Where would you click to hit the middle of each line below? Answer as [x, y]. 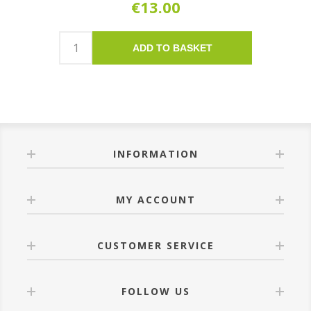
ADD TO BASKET [172, 48]
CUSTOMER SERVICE [155, 246]
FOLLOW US [155, 292]
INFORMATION [155, 154]
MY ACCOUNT [155, 200]
